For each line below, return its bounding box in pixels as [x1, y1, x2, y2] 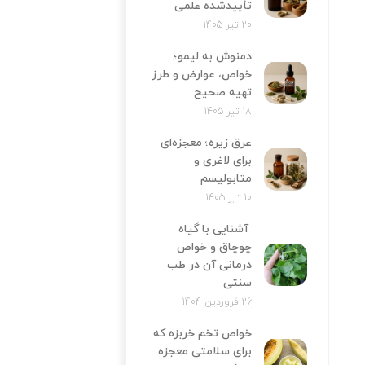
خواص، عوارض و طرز [151, 66, 252, 82]
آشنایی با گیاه [178, 221, 252, 237]
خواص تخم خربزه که [152, 325, 252, 341]
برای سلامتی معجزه [157, 343, 252, 359]
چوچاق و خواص [176, 239, 252, 255]
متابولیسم [200, 170, 252, 187]
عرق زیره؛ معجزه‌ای [160, 134, 252, 151]
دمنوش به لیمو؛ [174, 48, 252, 64]
